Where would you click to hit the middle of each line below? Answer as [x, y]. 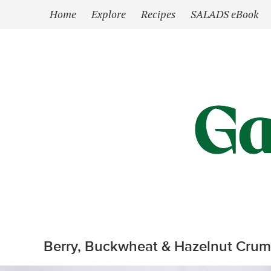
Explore [109, 14]
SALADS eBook [224, 14]
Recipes [158, 14]
